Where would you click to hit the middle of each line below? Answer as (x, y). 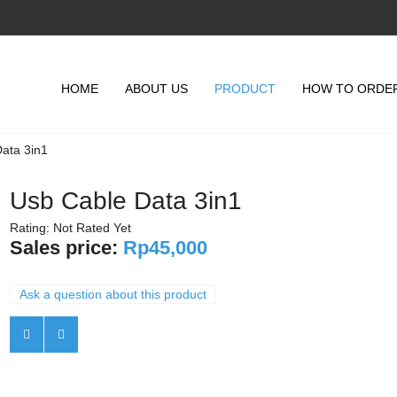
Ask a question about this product (113, 294)
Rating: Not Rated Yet (70, 228)
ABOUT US (156, 89)
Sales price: (66, 248)
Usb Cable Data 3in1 (125, 201)
